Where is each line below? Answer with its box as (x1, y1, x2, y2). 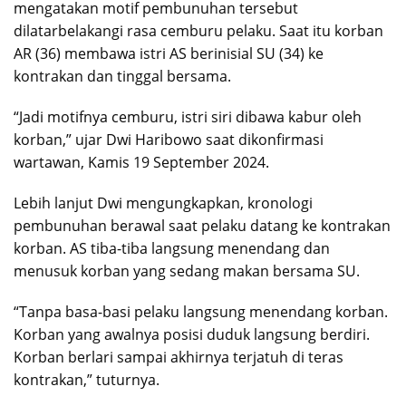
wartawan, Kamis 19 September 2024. (14, 152, 269, 173)
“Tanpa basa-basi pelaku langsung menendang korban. (14, 302, 388, 323)
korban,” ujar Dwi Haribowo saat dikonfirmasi (14, 130, 324, 150)
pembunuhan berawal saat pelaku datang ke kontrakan (14, 216, 391, 237)
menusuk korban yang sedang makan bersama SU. (14, 261, 360, 282)
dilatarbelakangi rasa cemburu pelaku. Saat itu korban (14, 21, 383, 42)
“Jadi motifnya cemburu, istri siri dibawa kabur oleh (14, 107, 362, 128)
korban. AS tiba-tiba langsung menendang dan (14, 238, 330, 259)
